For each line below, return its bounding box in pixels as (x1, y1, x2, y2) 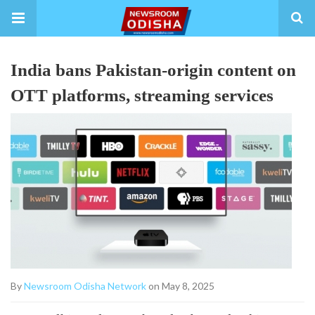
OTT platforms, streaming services (11, 86, 274, 105)
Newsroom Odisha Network (24, 280, 146, 292)
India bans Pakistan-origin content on (11, 60, 296, 79)
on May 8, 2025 (146, 280, 214, 292)
